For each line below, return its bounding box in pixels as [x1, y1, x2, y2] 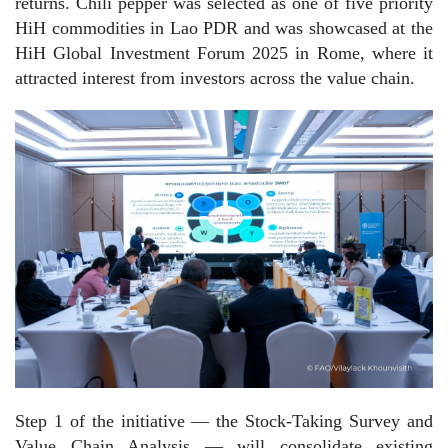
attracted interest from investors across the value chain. [15, 67, 415, 88]
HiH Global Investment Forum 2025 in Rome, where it [15, 42, 433, 63]
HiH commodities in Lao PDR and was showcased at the [15, 17, 433, 38]
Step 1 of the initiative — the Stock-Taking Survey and [15, 410, 433, 431]
